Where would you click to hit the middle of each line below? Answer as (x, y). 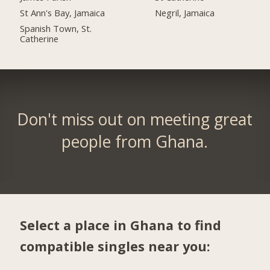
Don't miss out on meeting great (135, 120)
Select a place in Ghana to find (121, 225)
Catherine (39, 39)
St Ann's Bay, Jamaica (63, 13)
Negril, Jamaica (185, 13)
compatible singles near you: (115, 246)
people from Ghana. (135, 142)
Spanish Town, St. (56, 29)
